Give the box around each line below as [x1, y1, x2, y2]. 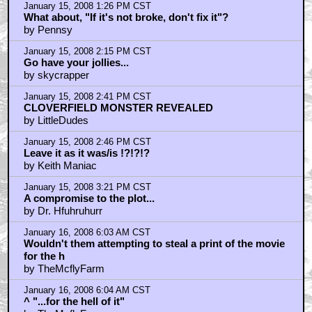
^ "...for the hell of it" [23, 295, 125, 307]
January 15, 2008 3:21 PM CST [23, 182, 151, 192]
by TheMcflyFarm [23, 262, 104, 274]
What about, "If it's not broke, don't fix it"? [23, 10, 228, 23]
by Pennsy [23, 23, 72, 36]
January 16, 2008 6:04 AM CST [23, 285, 150, 295]
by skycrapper [23, 68, 89, 81]
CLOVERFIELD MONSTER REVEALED [23, 101, 213, 114]
